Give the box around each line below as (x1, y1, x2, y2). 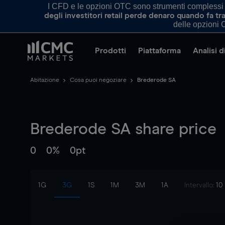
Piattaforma (138, 47, 181, 55)
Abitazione (30, 77, 59, 83)
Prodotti (95, 47, 126, 55)
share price (131, 122, 216, 138)
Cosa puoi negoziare (70, 77, 127, 83)
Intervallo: (184, 182, 216, 189)
